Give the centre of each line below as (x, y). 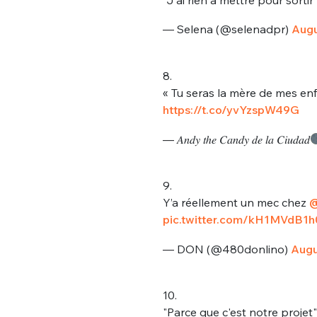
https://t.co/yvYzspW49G (231, 109)
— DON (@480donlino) (226, 249)
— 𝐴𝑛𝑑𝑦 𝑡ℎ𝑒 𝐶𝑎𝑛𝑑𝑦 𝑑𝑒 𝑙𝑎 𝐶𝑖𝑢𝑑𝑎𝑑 (236, 139)
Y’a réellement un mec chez (236, 203)
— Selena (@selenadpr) (227, 29)
